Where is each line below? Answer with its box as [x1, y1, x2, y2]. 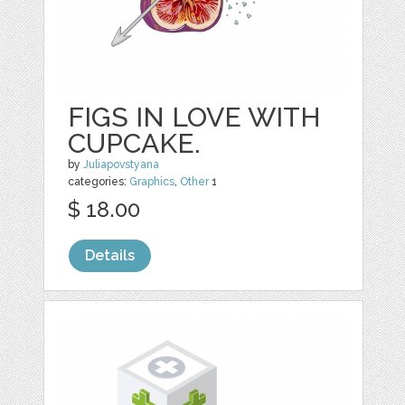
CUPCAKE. [68, 127, 202, 160]
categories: [68, 175, 130, 189]
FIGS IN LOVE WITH [68, 101, 322, 134]
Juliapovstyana [83, 158, 160, 172]
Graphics [129, 175, 175, 189]
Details [85, 247, 136, 265]
